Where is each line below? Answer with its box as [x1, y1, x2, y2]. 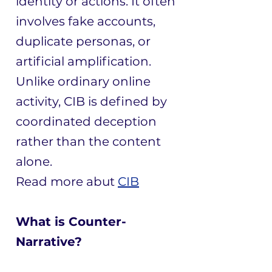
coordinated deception [16, 114, 157, 129]
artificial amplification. [16, 54, 151, 69]
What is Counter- [16, 214, 126, 229]
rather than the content [16, 134, 161, 149]
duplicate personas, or [16, 34, 151, 49]
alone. [16, 154, 52, 169]
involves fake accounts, [16, 14, 155, 29]
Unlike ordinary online [16, 74, 151, 89]
